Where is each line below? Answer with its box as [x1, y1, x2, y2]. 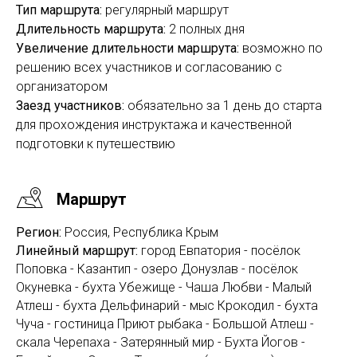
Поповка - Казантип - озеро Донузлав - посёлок [16, 261, 298, 277]
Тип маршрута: [16, 2, 102, 18]
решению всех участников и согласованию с [16, 60, 282, 75]
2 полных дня [166, 22, 245, 37]
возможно [242, 41, 305, 56]
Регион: [16, 225, 61, 240]
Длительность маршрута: [16, 22, 166, 37]
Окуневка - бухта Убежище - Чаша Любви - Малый [16, 280, 312, 295]
